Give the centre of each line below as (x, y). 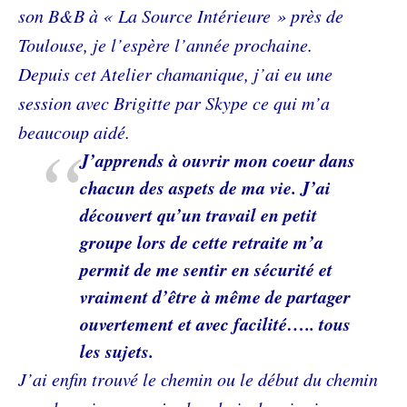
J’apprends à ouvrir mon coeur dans (218, 160)
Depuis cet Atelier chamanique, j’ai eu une (175, 74)
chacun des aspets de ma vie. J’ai (205, 187)
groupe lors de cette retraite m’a (202, 242)
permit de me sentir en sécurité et (206, 269)
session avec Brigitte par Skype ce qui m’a (174, 103)
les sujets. (117, 351)
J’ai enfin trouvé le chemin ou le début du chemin (198, 379)
